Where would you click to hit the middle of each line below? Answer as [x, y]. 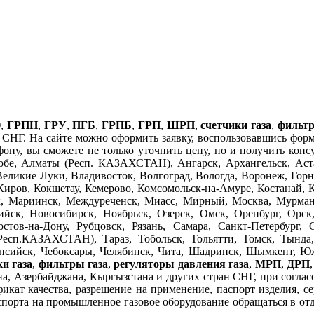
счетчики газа [236, 125]
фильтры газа [73, 264]
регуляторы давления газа [182, 264]
